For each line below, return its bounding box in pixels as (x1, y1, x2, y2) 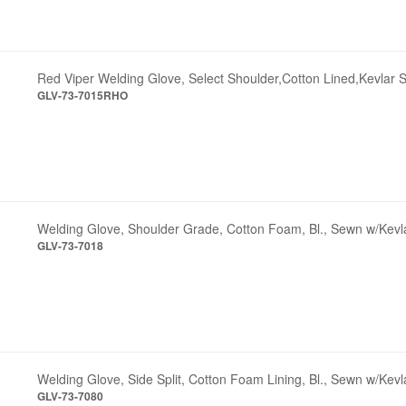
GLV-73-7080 (37, 387, 104, 404)
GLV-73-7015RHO (37, 86, 129, 103)
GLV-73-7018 (37, 237, 104, 254)
